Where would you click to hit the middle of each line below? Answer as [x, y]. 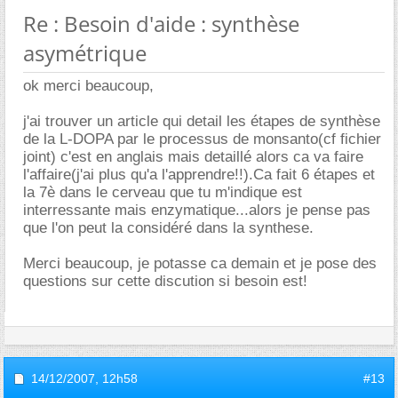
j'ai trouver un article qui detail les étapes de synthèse [202, 121]
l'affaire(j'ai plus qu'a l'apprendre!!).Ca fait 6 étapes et [199, 174]
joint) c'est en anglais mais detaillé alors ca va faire [193, 156]
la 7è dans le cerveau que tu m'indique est [163, 192]
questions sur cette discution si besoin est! [165, 281]
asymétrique [85, 52]
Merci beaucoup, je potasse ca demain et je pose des [200, 263]
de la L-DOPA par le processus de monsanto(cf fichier [202, 139]
